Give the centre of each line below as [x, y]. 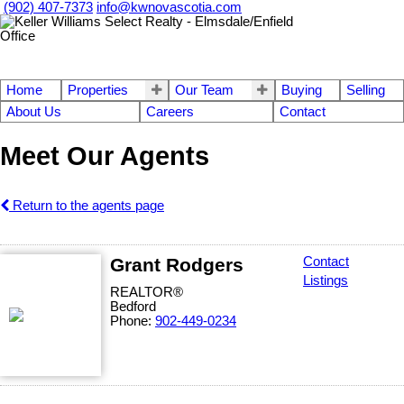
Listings [326, 280]
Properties [97, 90]
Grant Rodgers [177, 264]
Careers [170, 112]
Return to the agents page [87, 205]
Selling [366, 90]
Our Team [205, 90]
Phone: [133, 321]
